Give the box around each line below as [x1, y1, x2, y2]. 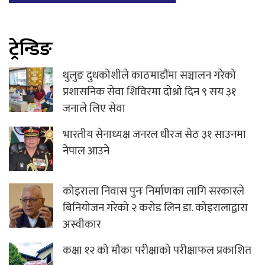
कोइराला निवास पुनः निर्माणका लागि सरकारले [63, 182, 244, 201]
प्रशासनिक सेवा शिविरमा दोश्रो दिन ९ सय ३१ [63, 83, 236, 102]
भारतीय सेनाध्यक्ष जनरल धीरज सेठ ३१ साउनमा [63, 125, 246, 144]
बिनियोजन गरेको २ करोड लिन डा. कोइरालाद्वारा [63, 199, 248, 218]
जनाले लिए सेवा [63, 99, 125, 118]
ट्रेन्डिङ [9, 34, 53, 66]
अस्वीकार [63, 215, 101, 234]
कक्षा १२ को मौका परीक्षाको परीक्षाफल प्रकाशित [63, 241, 251, 260]
